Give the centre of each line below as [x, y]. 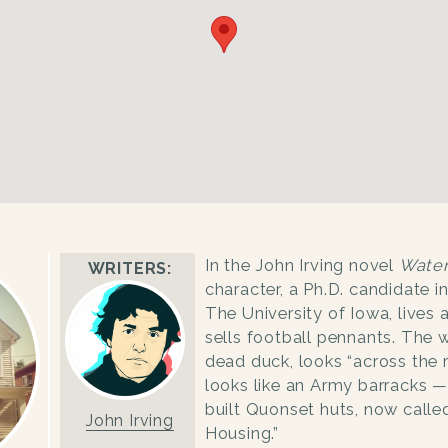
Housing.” [242, 433]
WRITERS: [130, 268]
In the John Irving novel [301, 265]
